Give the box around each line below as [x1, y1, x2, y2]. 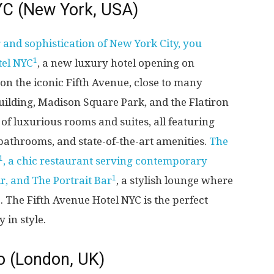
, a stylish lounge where [116, 174, 233, 187]
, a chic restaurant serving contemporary [3, 155, 207, 168]
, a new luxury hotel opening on [37, 57, 194, 70]
